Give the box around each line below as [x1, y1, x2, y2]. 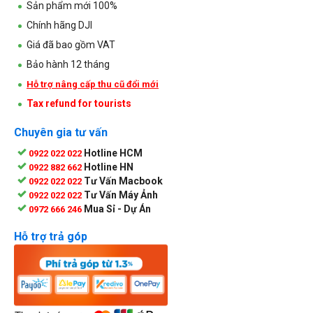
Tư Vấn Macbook [84, 175, 163, 187]
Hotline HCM [84, 147, 143, 159]
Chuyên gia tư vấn [14, 125, 108, 139]
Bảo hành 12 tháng [27, 58, 110, 70]
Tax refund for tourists [27, 97, 131, 109]
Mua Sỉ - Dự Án [84, 203, 151, 214]
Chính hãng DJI [27, 19, 92, 31]
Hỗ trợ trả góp [14, 229, 87, 243]
